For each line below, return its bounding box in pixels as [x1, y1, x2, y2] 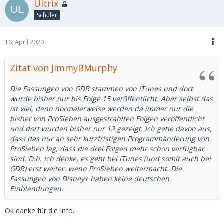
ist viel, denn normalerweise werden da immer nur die [10, 104, 193, 113]
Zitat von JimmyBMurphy [10, 62, 117, 74]
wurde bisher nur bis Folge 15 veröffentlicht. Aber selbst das [10, 94, 213, 103]
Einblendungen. [10, 184, 63, 193]
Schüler [37, 10, 57, 19]
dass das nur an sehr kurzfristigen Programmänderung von [10, 134, 209, 143]
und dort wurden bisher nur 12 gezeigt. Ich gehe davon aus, [10, 124, 212, 133]
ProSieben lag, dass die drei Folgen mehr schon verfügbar [10, 144, 204, 153]
